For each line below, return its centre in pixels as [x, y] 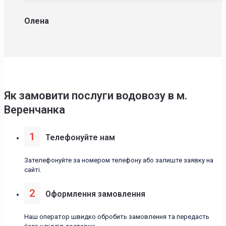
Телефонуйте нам [80, 138]
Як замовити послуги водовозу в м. [96, 95]
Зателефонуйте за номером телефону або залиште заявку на [119, 160]
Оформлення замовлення [95, 194]
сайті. [33, 170]
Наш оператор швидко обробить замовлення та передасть [117, 217]
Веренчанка [35, 109]
